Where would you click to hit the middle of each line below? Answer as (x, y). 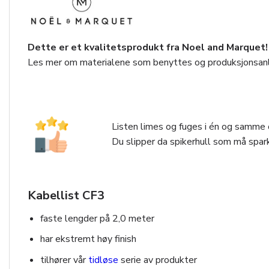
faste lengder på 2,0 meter (97, 218)
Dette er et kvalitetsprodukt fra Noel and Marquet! (148, 48)
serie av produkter (157, 260)
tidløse (103, 260)
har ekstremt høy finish (88, 239)
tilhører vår (64, 260)
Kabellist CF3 (66, 195)
